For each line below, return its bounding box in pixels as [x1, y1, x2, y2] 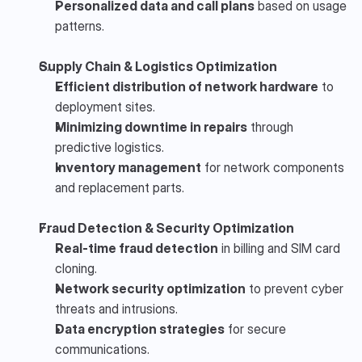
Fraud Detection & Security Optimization [39, 219, 294, 236]
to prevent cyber [246, 280, 343, 297]
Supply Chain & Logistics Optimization [39, 57, 277, 74]
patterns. [55, 17, 104, 34]
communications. [55, 340, 149, 357]
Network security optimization [55, 280, 246, 297]
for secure [225, 320, 286, 337]
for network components [201, 158, 344, 175]
